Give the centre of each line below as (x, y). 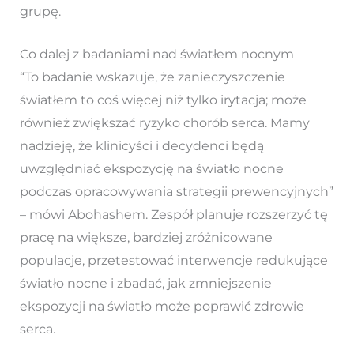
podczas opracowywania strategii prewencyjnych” (176, 192)
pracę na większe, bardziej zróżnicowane (146, 238)
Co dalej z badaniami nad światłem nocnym (156, 55)
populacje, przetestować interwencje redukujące (173, 261)
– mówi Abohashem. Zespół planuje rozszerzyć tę (173, 215)
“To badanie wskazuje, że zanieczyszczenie (152, 77)
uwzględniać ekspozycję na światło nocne (151, 169)
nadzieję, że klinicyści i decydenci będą (141, 146)
